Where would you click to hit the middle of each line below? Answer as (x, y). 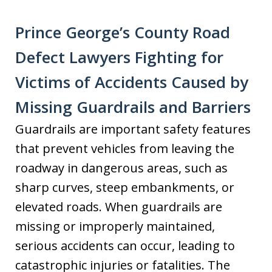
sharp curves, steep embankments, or (125, 187)
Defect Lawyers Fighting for (119, 57)
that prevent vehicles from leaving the (125, 148)
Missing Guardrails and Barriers (133, 107)
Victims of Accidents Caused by (132, 82)
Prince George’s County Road (123, 32)
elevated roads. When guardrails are (119, 206)
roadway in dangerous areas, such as (121, 168)
